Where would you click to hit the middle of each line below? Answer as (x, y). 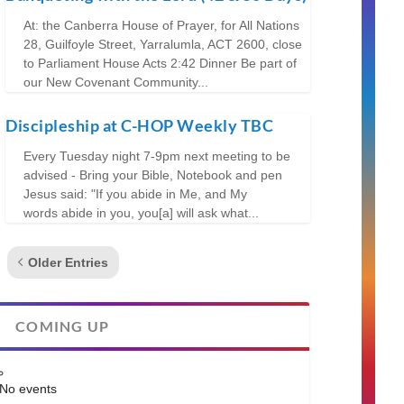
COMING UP (63, 326)
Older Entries (69, 262)
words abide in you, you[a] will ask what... (142, 212)
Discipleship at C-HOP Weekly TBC (140, 125)
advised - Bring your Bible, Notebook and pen (153, 174)
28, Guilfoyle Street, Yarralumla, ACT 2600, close (163, 44)
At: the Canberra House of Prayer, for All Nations (164, 25)
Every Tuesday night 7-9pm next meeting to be (157, 156)
